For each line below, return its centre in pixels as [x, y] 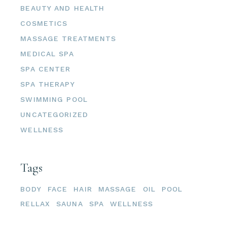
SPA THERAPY [48, 84]
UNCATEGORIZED [54, 115]
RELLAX [35, 204]
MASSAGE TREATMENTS [68, 39]
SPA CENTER [46, 69]
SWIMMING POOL [54, 100]
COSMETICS [44, 24]
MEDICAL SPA [47, 54]
